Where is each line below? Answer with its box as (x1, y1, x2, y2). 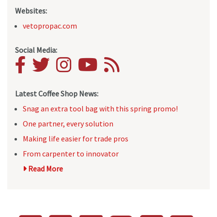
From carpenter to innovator (23, 149, 119, 159)
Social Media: (15, 45, 57, 55)
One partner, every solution (23, 119, 113, 129)
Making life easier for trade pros (23, 134, 128, 144)
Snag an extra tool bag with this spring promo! (23, 104, 178, 114)
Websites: (15, 6, 47, 16)
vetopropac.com (23, 21, 77, 31)
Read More (27, 164, 63, 174)
